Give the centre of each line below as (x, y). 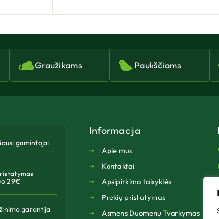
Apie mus (117, 151)
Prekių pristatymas (134, 197)
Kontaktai (118, 166)
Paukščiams (158, 66)
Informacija (115, 131)
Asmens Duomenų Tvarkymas (151, 213)
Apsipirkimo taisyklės (137, 182)
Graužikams (58, 66)
